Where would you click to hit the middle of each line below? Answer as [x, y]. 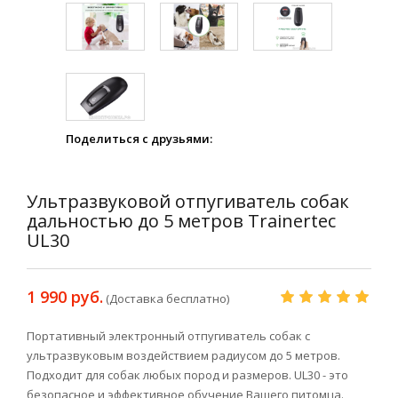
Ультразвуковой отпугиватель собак [188, 202]
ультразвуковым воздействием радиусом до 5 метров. [183, 356]
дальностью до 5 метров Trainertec [181, 221]
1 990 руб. [65, 297]
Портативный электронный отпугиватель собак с [168, 336]
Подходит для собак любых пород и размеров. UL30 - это [187, 375]
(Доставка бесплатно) [167, 299]
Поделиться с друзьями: [139, 139]
